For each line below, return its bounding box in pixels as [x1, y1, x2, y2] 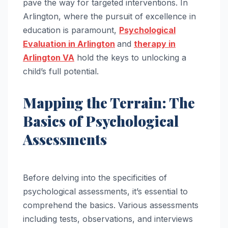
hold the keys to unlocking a [74, 52, 186, 63]
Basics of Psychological [23, 111, 179, 130]
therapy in [134, 38, 176, 49]
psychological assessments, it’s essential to [23, 186, 188, 197]
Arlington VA [23, 52, 74, 63]
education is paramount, [23, 24, 119, 35]
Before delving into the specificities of [23, 173, 167, 183]
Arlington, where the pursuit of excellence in [23, 11, 196, 21]
